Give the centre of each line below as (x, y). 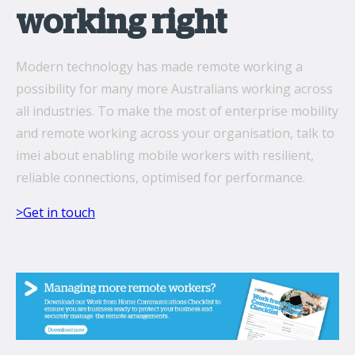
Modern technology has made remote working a (159, 67)
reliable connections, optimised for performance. (160, 178)
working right (121, 23)
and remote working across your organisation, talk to (175, 134)
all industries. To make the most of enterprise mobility (177, 111)
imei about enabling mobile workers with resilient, (165, 156)
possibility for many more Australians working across (174, 89)
